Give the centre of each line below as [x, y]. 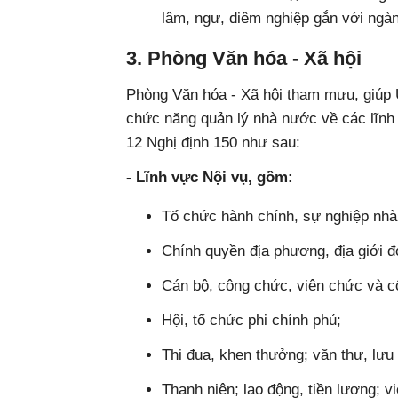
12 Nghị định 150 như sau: [213, 143]
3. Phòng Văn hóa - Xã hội [244, 58]
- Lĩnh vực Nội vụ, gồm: [210, 177]
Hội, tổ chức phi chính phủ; [251, 320]
